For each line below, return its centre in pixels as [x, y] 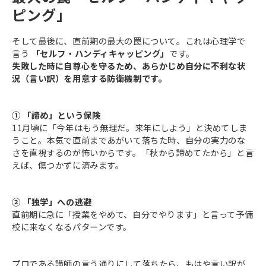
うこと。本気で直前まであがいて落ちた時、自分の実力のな [129, 140]
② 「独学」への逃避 [52, 202]
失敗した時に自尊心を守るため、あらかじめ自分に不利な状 [129, 66]
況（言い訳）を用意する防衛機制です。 [90, 78]
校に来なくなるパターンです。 [72, 227]
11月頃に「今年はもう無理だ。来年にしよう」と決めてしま [130, 128]
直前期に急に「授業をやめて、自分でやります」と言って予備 [133, 214]
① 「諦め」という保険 [56, 115]
